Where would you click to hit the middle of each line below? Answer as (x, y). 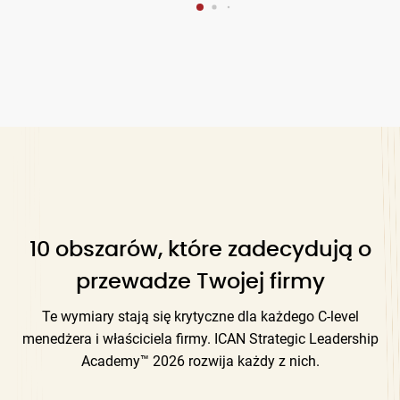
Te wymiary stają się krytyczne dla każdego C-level (200, 317)
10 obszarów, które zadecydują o (200, 250)
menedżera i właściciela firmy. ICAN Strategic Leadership (200, 339)
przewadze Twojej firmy (200, 283)
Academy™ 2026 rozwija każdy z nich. (200, 362)
